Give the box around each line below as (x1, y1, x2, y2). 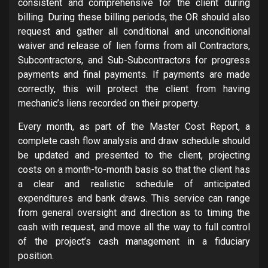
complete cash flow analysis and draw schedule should (18, 135, 250, 147)
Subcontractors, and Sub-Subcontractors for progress (18, 54, 250, 66)
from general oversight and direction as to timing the (18, 206, 250, 218)
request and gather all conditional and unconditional (18, 25, 250, 37)
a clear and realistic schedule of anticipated (18, 178, 250, 190)
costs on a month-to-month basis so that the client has (18, 163, 250, 175)
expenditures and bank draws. (18, 192, 148, 204)
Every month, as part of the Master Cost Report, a (18, 120, 250, 132)
